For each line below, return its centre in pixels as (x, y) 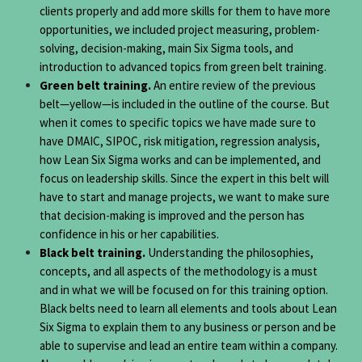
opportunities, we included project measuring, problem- (179, 30)
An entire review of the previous (234, 86)
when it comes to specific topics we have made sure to (177, 123)
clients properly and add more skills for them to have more (185, 11)
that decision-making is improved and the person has (172, 216)
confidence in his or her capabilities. (129, 234)
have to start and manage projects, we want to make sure (184, 197)
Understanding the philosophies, (230, 253)
